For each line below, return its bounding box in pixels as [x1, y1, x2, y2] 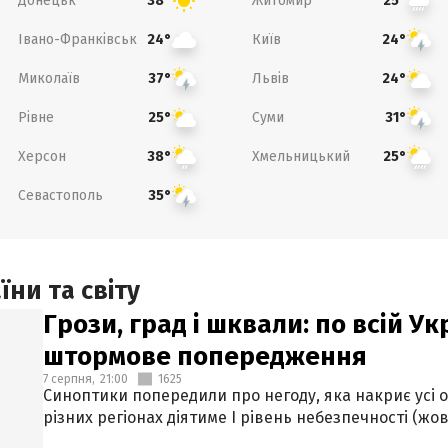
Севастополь [17, 186, 103, 204]
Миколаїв [17, 69, 80, 87]
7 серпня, [43, 372, 95, 386]
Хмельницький [252, 147, 350, 165]
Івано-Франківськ [17, 30, 137, 48]
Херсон [17, 147, 66, 165]
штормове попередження [43, 341, 367, 372]
